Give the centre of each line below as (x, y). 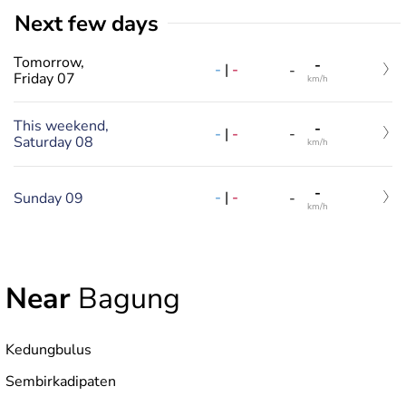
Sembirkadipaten (61, 381)
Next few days (95, 23)
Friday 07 (44, 78)
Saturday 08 (53, 143)
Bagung (126, 298)
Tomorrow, (49, 62)
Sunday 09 (48, 198)
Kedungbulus (48, 349)
